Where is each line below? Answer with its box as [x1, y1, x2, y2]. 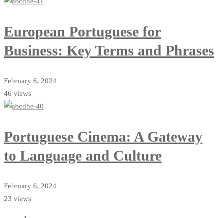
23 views [4, 195, 31, 203]
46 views [4, 90, 31, 98]
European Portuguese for [4, 23, 161, 40]
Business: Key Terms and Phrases [4, 42, 214, 59]
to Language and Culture [4, 147, 162, 164]
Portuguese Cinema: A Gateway [4, 128, 202, 145]
